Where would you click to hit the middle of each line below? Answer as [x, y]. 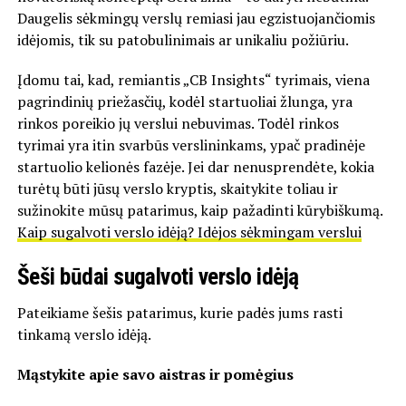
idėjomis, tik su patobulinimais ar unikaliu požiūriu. [183, 39]
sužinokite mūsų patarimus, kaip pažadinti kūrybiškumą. [199, 210]
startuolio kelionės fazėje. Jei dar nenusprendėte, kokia [195, 166]
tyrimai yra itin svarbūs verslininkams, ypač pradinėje [191, 145]
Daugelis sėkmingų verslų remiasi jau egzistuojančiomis [196, 18]
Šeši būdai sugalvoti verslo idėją [158, 276]
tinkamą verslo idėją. [84, 334]
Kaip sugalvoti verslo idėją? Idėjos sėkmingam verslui [189, 232]
